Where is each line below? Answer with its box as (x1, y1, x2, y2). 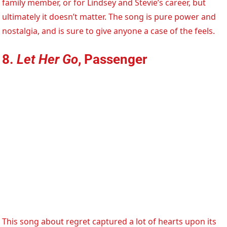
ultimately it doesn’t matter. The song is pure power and (2, 11, 216, 23)
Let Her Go (17, 52, 79, 67)
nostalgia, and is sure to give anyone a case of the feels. (2, 25, 215, 37)
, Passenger (78, 52, 148, 67)
